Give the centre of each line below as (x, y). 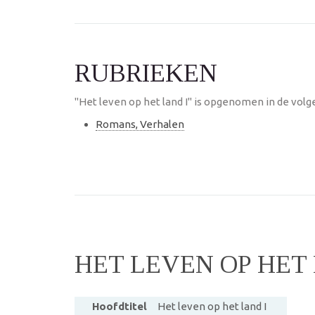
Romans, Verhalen (140, 124)
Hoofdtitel (119, 306)
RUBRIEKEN (146, 73)
